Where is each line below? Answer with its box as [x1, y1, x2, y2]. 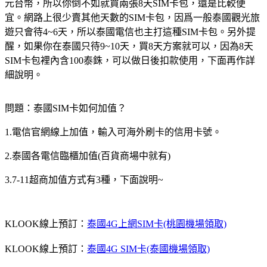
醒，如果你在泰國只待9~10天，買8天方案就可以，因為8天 [5, 41, 253, 51]
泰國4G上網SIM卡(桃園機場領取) [87, 218, 226, 229]
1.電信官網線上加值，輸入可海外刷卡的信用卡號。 [5, 126, 222, 137]
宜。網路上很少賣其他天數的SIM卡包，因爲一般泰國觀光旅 [5, 12, 260, 23]
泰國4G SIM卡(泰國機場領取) [87, 243, 210, 254]
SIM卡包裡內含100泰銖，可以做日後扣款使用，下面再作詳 [5, 55, 255, 66]
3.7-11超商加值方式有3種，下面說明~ [5, 174, 163, 185]
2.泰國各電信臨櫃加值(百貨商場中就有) [5, 150, 170, 161]
